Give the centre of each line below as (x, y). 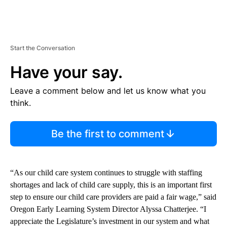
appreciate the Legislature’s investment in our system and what (110, 221)
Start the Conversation (43, 48)
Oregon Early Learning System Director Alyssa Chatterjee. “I (108, 209)
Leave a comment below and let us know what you (108, 91)
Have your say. (66, 72)
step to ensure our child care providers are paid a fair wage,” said (113, 197)
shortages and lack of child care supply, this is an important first (111, 185)
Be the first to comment (107, 134)
